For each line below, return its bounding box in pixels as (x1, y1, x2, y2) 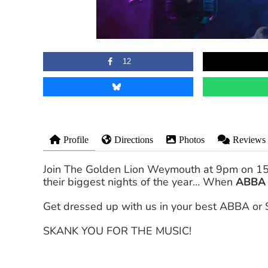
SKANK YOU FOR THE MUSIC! (43, 224, 192, 239)
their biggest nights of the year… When (43, 175, 236, 190)
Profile (63, 135, 89, 145)
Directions (114, 135, 153, 145)
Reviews (233, 135, 266, 145)
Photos (179, 135, 205, 145)
